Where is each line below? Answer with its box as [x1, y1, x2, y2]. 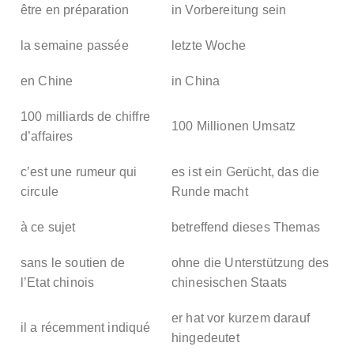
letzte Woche [171, 38, 246, 52]
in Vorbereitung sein [171, 2, 287, 17]
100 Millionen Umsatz [171, 119, 296, 133]
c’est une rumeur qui [21, 164, 137, 179]
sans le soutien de [21, 255, 125, 269]
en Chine [21, 73, 73, 88]
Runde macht [171, 184, 248, 198]
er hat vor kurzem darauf [171, 311, 310, 325]
